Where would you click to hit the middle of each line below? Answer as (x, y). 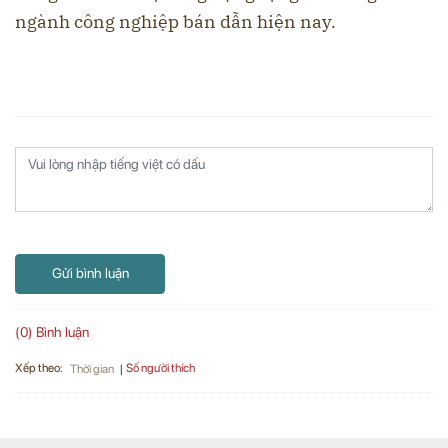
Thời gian (92, 368)
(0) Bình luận (52, 331)
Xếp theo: (39, 367)
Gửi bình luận (90, 273)
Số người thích (160, 368)
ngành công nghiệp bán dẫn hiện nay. (175, 21)
